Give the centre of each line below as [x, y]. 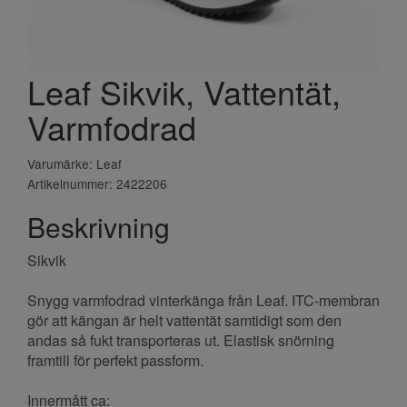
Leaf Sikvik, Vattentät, [184, 91]
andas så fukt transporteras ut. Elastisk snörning [181, 340]
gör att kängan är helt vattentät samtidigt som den [184, 320]
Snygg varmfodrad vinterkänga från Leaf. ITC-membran [203, 300]
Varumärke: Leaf [74, 163]
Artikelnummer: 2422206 [97, 183]
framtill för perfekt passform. [115, 360]
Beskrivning [99, 226]
